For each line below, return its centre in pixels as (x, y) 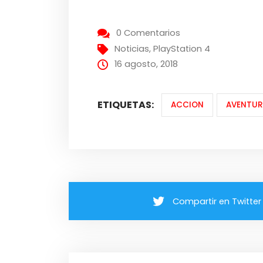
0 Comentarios (149, 33)
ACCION (187, 105)
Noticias (132, 49)
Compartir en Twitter (217, 201)
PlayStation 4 (182, 49)
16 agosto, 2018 (146, 64)
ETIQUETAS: (126, 105)
